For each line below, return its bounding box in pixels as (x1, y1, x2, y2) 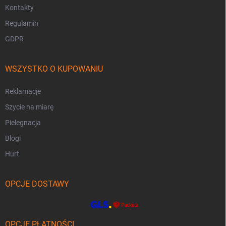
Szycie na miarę (5, 103, 53, 111)
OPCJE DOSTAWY (5, 179, 69, 189)
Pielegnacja (5, 119, 41, 127)
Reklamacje (5, 87, 41, 96)
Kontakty (5, 4, 34, 12)
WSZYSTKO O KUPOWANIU (5, 64, 103, 74)
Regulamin (5, 19, 38, 28)
